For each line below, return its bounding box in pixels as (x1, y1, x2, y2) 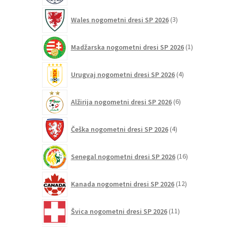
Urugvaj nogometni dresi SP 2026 (70, 69, 175, 79)
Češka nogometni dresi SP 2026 (70, 124, 168, 134)
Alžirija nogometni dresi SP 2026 (70, 97, 172, 106)
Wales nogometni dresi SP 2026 (70, 15, 169, 24)
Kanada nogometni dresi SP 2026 (70, 179, 174, 188)
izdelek (190, 47, 213, 56)
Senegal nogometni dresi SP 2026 (70, 152, 175, 161)
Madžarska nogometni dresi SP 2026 (70, 42, 184, 52)
